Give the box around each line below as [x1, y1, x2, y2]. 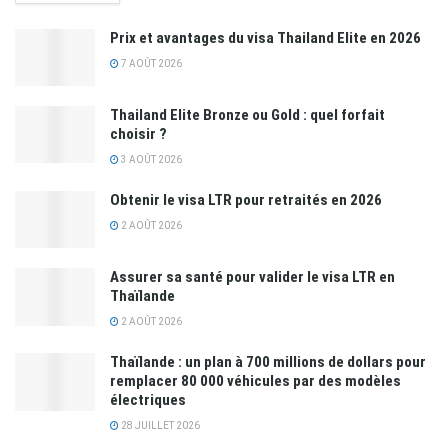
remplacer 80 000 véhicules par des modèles [110, 372, 401, 391]
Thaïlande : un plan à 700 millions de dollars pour [110, 353, 426, 372]
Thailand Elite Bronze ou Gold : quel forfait [110, 106, 385, 125]
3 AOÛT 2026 [119, 154, 182, 166]
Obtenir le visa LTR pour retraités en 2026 [110, 191, 382, 210]
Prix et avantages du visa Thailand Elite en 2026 [110, 29, 421, 48]
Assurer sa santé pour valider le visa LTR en [110, 268, 395, 287]
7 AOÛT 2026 [119, 58, 182, 70]
